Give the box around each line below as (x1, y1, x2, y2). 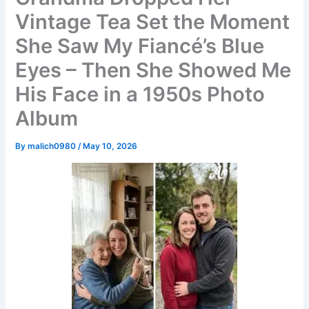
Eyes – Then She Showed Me (15, 58, 292, 83)
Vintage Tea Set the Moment (15, 10, 290, 34)
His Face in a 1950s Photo (15, 82, 266, 107)
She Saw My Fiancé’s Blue (15, 34, 265, 59)
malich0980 (28, 141, 79, 152)
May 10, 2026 (83, 141, 138, 152)
